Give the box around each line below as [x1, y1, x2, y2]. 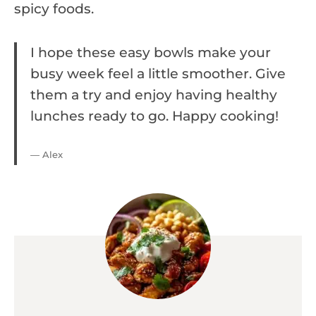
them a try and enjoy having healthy [30, 86, 277, 103]
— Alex [30, 148, 63, 160]
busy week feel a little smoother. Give [30, 65, 286, 82]
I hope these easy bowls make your [30, 44, 271, 61]
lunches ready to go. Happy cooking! [30, 107, 279, 124]
